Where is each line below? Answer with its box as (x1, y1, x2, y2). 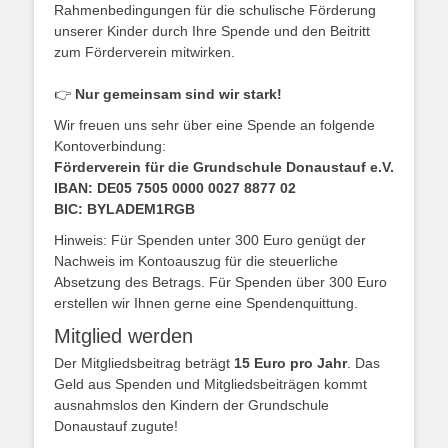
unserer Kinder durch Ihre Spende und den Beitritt (54, 22, 370, 39)
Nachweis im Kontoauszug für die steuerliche (54, 252, 338, 269)
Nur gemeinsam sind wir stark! (75, 85, 282, 102)
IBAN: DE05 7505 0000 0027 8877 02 (54, 179, 296, 196)
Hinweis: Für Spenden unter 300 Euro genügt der (54, 231, 366, 248)
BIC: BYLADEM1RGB (54, 200, 195, 217)
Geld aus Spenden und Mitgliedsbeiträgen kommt (54, 375, 367, 392)
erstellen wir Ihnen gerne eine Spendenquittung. (54, 294, 358, 311)
